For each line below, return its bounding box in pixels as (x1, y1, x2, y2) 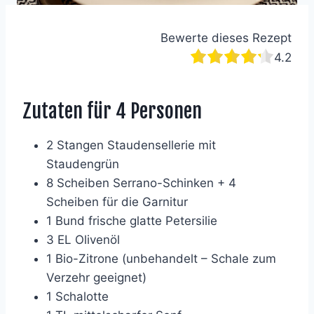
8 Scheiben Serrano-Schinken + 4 (46, 175, 236, 190)
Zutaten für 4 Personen (22, 98, 202, 123)
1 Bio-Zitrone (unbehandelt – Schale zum (46, 251, 276, 266)
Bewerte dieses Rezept (161, 30, 292, 45)
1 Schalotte (46, 289, 109, 303)
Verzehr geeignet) (46, 270, 146, 285)
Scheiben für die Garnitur (46, 194, 188, 209)
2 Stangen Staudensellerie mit (46, 137, 216, 152)
